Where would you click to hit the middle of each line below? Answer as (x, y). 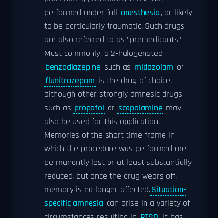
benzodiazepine (73, 67)
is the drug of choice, (134, 81)
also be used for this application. (102, 122)
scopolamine (140, 108)
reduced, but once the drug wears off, (110, 176)
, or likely (176, 13)
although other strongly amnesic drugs (113, 94)
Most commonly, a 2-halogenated (103, 54)
